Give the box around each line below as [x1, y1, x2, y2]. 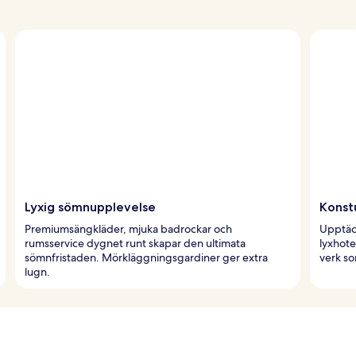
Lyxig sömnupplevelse [25, 199, 156, 215]
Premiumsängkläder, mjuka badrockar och [25, 221, 232, 236]
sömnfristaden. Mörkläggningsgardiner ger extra [25, 250, 268, 265]
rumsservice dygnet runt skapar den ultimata [25, 235, 246, 250]
